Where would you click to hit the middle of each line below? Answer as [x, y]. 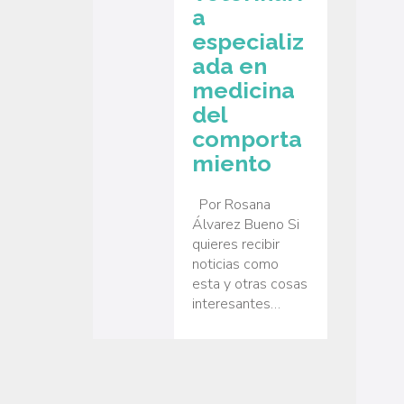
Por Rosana [231, 204]
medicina [243, 91]
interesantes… [236, 303]
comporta [247, 139]
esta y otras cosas [250, 284]
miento [232, 164]
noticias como [235, 264]
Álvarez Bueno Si [246, 224]
